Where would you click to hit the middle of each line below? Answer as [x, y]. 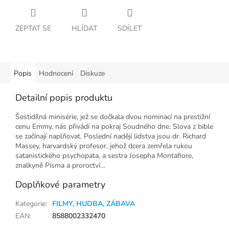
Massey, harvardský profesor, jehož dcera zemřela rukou [104, 146]
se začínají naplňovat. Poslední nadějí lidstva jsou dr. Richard [111, 136]
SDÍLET [130, 29]
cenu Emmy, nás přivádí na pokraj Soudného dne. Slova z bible [114, 127]
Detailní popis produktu [64, 98]
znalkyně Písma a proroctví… [60, 166]
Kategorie [30, 204]
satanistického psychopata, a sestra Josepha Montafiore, [104, 156]
